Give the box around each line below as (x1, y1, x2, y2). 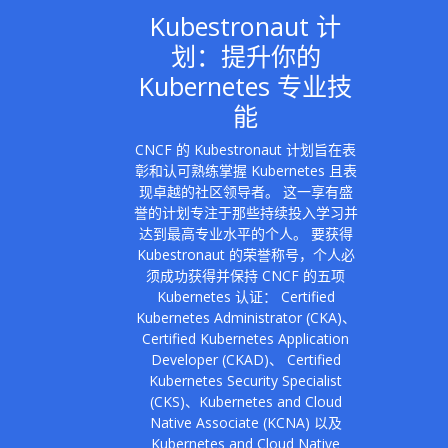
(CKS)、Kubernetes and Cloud (149, 392, 342, 412)
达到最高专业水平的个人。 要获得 (138, 224, 353, 244)
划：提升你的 (170, 39, 321, 74)
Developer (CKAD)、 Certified (150, 350, 341, 370)
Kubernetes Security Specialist (149, 371, 343, 391)
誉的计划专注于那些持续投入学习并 (133, 203, 358, 223)
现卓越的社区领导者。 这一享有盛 (138, 182, 353, 202)
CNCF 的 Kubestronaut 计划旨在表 (135, 140, 357, 160)
